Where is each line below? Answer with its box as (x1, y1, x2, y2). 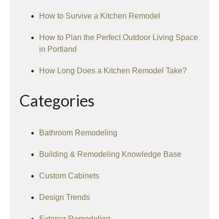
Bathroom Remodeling (39, 129, 117, 137)
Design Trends (39, 193, 90, 202)
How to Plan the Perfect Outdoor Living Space (39, 33, 198, 42)
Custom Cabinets (39, 172, 99, 180)
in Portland (39, 45, 77, 54)
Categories (20, 91, 94, 110)
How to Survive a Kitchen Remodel (39, 12, 160, 21)
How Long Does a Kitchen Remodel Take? (39, 66, 187, 75)
